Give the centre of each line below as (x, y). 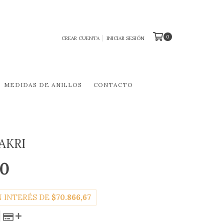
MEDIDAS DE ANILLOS (43, 85)
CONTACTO (113, 85)
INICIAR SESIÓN (125, 38)
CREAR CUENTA (80, 38)
